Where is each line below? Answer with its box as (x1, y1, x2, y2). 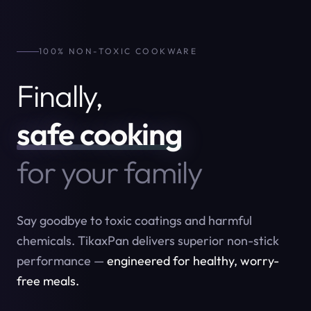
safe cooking (17, 115, 182, 153)
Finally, (17, 76, 103, 115)
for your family (17, 153, 202, 191)
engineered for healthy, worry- (107, 253, 279, 269)
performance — (17, 253, 107, 269)
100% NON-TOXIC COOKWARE (39, 46, 198, 56)
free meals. (17, 273, 79, 289)
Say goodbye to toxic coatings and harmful (17, 212, 252, 228)
